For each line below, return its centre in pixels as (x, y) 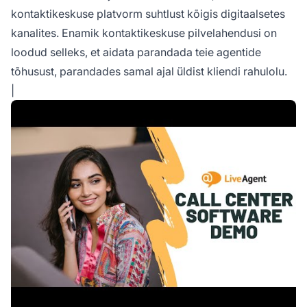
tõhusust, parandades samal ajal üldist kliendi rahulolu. (149, 71)
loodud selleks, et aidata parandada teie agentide (136, 52)
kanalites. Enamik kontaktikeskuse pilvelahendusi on (144, 33)
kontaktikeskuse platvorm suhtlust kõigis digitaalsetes (148, 13)
